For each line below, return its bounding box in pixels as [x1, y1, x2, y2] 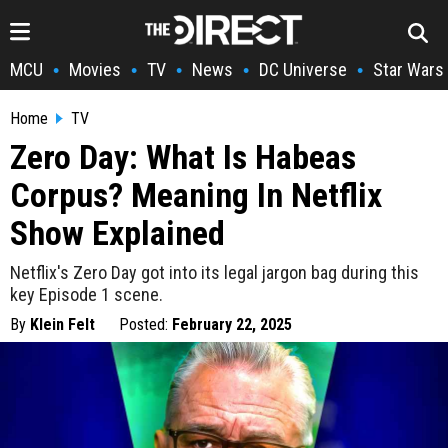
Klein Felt [30, 315, 95, 334]
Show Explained [10, 213, 225, 253]
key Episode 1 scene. [10, 284, 163, 305]
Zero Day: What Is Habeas [10, 137, 356, 177]
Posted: [119, 315, 172, 334]
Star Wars [373, 59, 444, 80]
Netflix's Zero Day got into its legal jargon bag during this [10, 262, 419, 283]
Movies [69, 59, 121, 80]
